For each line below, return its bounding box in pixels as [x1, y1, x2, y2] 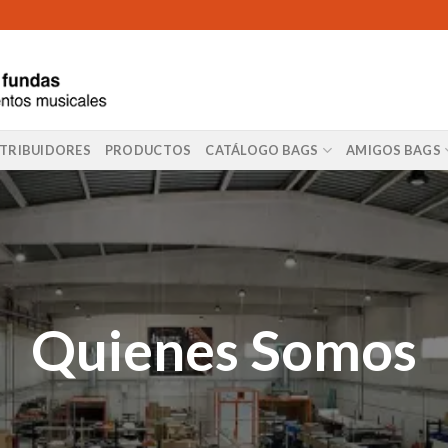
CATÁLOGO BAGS [205, 142, 319, 158]
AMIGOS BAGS [346, 142, 441, 158]
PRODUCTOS [104, 142, 192, 158]
